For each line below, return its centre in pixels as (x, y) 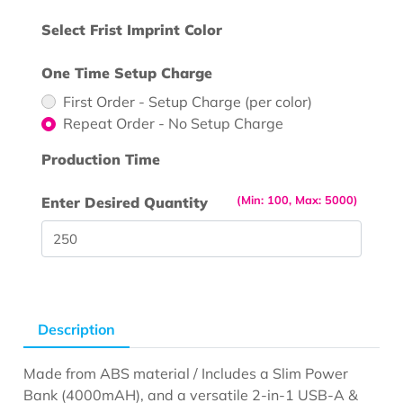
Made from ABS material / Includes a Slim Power (186, 373)
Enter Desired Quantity (125, 203)
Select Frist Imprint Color (132, 30)
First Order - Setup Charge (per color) (188, 102)
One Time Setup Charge (127, 73)
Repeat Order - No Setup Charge (174, 124)
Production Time (101, 160)
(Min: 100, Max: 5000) (297, 200)
